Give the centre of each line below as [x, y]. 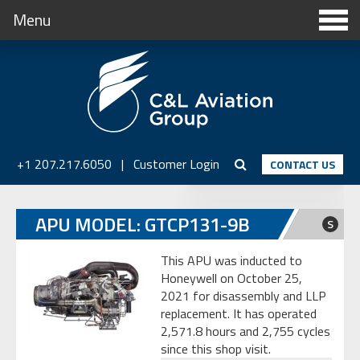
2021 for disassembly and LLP [243, 296]
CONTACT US [303, 164]
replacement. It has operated [239, 314]
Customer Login [177, 164]
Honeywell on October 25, [231, 278]
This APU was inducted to [231, 261]
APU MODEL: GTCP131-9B [143, 225]
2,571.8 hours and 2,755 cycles [245, 331]
